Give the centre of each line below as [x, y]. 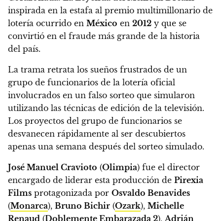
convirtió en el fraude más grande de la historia [104, 36]
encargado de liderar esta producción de [91, 180]
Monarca [29, 205]
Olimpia [120, 167]
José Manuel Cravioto [53, 167]
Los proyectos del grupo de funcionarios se [95, 121]
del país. [24, 49]
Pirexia [189, 180]
